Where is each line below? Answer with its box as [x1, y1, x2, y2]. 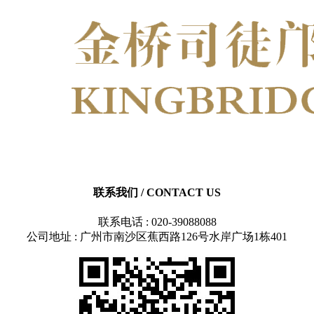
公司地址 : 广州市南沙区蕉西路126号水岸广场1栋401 [27, 231, 287, 243]
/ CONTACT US [141, 186, 221, 198]
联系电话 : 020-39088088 [97, 216, 217, 228]
